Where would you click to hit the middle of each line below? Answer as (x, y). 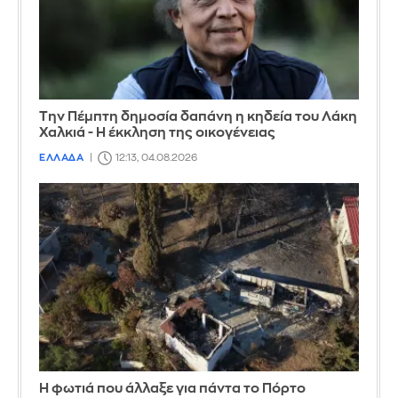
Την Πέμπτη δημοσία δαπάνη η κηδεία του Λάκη (198, 116)
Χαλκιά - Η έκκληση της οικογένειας (157, 132)
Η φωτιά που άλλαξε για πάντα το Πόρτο (172, 388)
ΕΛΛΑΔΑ (61, 157)
